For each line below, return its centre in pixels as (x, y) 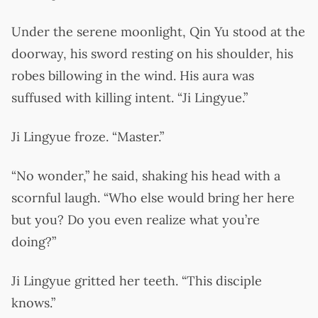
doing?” (34, 241)
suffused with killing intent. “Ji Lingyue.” (130, 97)
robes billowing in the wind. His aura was (133, 75)
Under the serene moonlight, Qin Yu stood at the (158, 31)
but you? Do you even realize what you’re (136, 219)
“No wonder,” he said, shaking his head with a (146, 175)
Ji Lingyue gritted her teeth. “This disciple (137, 280)
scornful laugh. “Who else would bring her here (153, 197)
